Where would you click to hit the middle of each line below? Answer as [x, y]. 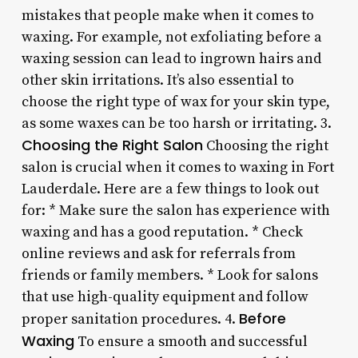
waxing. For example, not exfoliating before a [171, 37]
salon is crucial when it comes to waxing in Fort [177, 167]
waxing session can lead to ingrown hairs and [171, 58]
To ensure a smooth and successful [191, 341]
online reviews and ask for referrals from [158, 253]
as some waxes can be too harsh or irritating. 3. [176, 123]
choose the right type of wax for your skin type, [175, 101]
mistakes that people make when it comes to [167, 15]
